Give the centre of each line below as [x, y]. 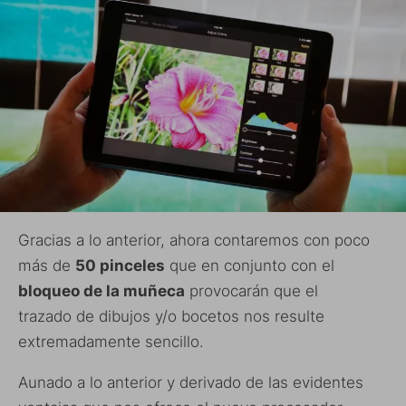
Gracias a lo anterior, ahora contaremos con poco [194, 240]
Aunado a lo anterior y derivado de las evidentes [191, 382]
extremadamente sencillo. [111, 341]
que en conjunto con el [250, 265]
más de [47, 265]
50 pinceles [120, 265]
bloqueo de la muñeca [101, 290]
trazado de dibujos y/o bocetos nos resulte [171, 316]
